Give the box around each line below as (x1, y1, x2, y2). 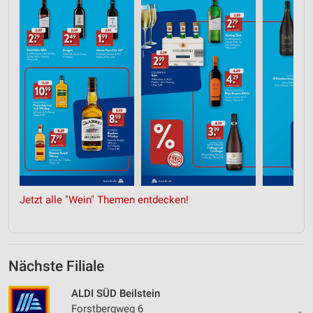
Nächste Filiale (8, 257, 104, 275)
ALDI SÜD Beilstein (71, 286, 160, 300)
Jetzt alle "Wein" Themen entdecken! (20, 193, 189, 206)
